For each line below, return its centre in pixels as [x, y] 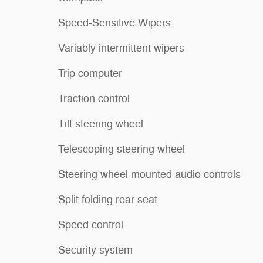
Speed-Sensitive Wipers [114, 23]
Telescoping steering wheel [122, 149]
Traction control [94, 99]
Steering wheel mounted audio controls [149, 175]
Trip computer [90, 74]
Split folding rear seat [108, 200]
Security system [95, 250]
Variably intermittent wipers [121, 48]
